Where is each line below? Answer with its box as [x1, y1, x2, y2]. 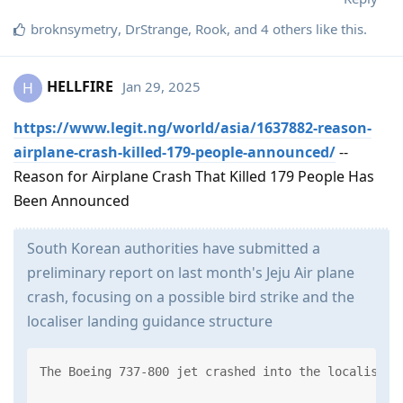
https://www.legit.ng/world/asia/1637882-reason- [13, 117, 372, 138]
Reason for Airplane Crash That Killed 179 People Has [13, 166, 374, 186]
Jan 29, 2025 [122, 76, 201, 95]
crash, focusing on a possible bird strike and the [27, 286, 354, 307]
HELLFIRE [47, 76, 113, 96]
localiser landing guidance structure [27, 310, 273, 331]
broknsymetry [31, 19, 118, 38]
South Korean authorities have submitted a [27, 237, 320, 258]
